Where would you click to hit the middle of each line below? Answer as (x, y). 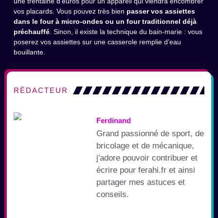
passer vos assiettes (161, 11)
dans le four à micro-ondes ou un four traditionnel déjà (105, 22)
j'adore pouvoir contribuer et (147, 158)
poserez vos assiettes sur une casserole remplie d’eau (97, 42)
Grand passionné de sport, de (150, 133)
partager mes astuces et (141, 182)
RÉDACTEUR (41, 91)
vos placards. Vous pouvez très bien (70, 11)
